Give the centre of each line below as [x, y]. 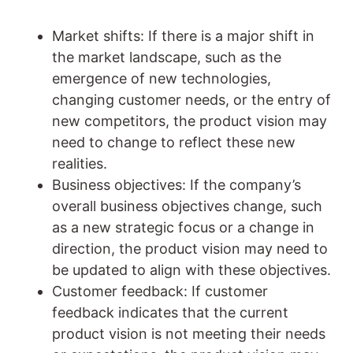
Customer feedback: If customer [160, 292]
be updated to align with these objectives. [191, 270]
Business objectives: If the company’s [176, 185]
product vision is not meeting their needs [189, 334]
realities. [80, 164]
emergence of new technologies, [162, 79]
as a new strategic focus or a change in [183, 228]
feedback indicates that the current [170, 313]
